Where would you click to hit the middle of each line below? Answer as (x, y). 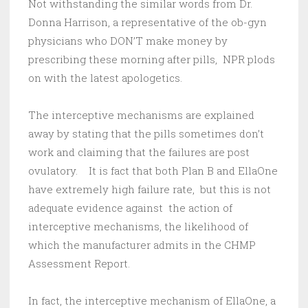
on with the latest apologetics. (105, 78)
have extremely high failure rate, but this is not (150, 189)
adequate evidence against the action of (130, 208)
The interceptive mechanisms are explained (141, 115)
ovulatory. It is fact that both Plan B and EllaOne (153, 171)
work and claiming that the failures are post (139, 152)
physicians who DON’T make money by (128, 41)
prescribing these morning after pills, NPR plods (152, 59)
